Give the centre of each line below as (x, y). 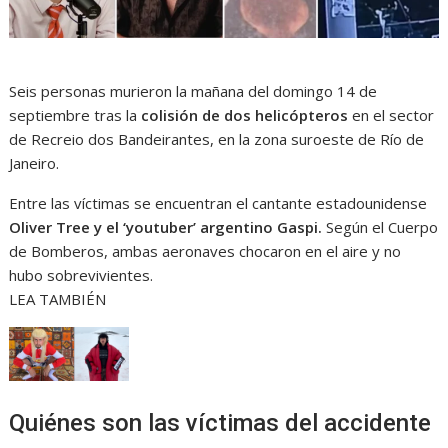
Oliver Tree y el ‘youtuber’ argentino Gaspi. (166, 227)
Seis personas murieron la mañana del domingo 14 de (193, 91)
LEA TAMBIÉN (58, 299)
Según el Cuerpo (380, 227)
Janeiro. (36, 163)
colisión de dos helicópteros (245, 115)
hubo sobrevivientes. (81, 275)
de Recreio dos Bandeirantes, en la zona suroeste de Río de (217, 139)
